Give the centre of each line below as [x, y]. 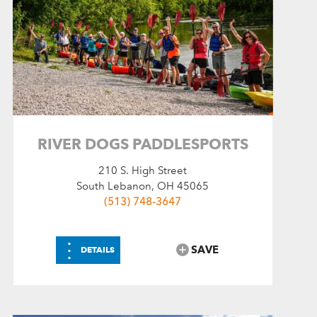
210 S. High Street [143, 171]
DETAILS [98, 250]
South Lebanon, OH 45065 [143, 186]
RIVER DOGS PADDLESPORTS [143, 144]
